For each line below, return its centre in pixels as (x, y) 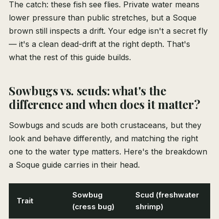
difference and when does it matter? (105, 104)
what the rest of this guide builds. (70, 57)
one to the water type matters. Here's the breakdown (108, 152)
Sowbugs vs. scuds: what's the (88, 91)
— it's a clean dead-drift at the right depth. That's (99, 44)
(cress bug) (93, 207)
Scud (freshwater (167, 195)
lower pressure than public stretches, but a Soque (103, 18)
